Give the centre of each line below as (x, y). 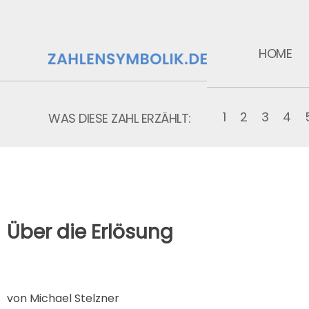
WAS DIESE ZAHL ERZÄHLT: (120, 118)
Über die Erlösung (90, 232)
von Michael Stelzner (63, 298)
